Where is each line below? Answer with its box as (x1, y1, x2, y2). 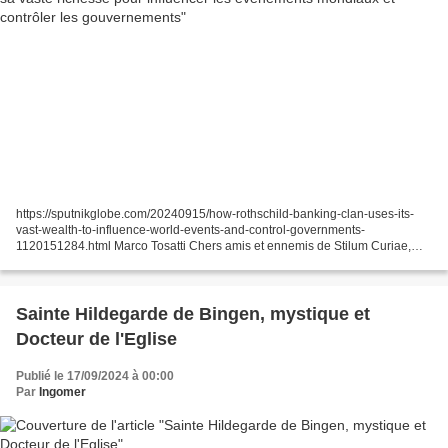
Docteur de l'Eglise (16, 328, 177, 349)
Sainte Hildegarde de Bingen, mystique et (16, 303, 370, 324)
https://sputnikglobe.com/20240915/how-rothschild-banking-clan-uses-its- (16, 206, 414, 221)
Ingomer (39, 384, 86, 399)
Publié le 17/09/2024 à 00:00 (16, 368, 174, 383)
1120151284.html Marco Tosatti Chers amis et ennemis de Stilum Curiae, (16, 238, 411, 253)
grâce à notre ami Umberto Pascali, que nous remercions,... (16, 254, 337, 269)
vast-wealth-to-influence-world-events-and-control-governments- (16, 222, 365, 237)
